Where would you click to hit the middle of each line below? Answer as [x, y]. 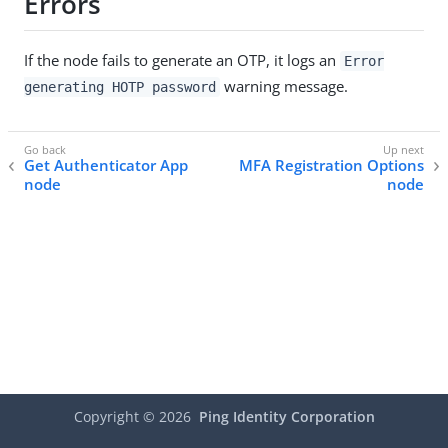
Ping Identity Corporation [286, 416]
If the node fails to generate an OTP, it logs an [182, 59]
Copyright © [116, 416]
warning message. [283, 85]
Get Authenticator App [106, 165]
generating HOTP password [120, 86]
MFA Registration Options [331, 165]
